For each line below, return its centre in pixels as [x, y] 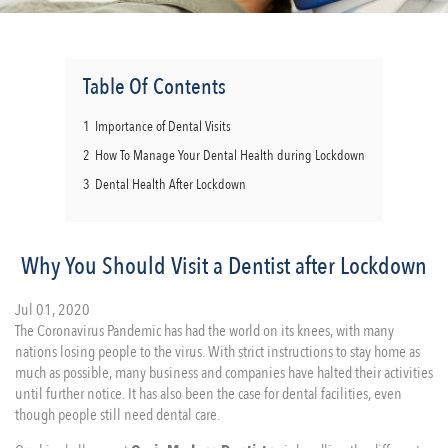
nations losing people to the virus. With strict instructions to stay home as [217, 352]
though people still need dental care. [117, 415]
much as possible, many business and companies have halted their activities [224, 373]
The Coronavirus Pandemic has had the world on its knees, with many [204, 331]
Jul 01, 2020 [52, 310]
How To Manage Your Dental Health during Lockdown [230, 155]
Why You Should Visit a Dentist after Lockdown [224, 266]
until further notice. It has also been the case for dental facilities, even [208, 394]
